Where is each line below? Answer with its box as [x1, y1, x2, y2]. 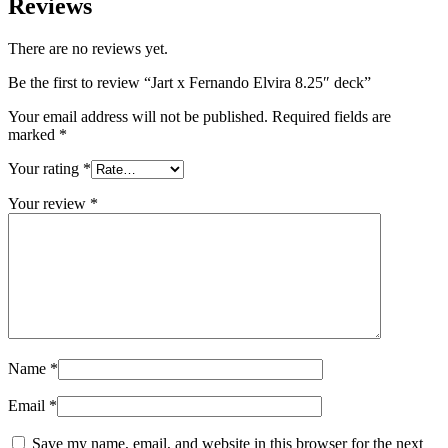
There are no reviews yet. [8, 39, 168, 57]
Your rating [8, 159, 83, 177]
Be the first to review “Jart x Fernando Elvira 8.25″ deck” [8, 73, 371, 91]
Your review [8, 194, 90, 212]
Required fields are [272, 107, 391, 125]
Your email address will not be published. [8, 107, 268, 125]
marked [8, 125, 59, 143]
